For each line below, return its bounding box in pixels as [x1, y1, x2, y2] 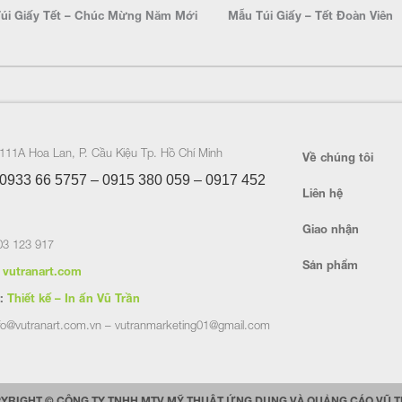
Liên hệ [301, 186, 343, 200]
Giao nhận [301, 222, 359, 236]
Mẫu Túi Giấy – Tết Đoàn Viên [228, 8, 393, 22]
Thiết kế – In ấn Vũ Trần [6, 291, 140, 305]
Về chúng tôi [301, 150, 373, 164]
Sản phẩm [301, 258, 358, 272]
